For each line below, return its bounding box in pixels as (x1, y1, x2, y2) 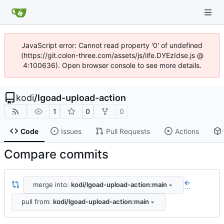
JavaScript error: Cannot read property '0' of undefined (21, 41, 202, 49)
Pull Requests (105, 126, 150, 135)
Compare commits (4, 146, 108, 161)
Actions (174, 126, 199, 135)
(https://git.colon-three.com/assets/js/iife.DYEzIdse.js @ (20, 51, 203, 59)
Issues (60, 126, 81, 135)
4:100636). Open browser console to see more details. (22, 61, 201, 69)
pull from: (21, 197, 53, 206)
